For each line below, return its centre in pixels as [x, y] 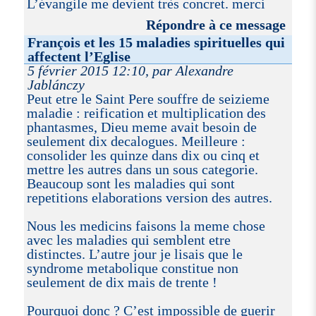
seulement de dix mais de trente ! [122, 282]
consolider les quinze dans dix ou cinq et [143, 155]
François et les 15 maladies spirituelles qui [157, 42]
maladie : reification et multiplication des [146, 113]
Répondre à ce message [216, 24]
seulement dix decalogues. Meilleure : [136, 141]
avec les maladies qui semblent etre [128, 239]
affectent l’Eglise [79, 56]
